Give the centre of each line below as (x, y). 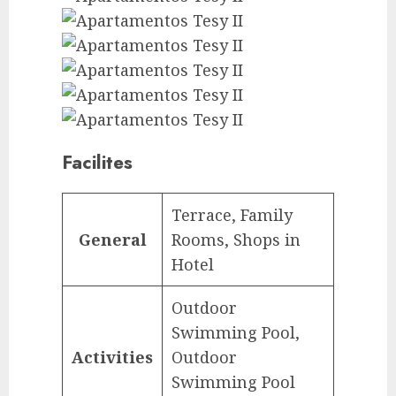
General (112, 240)
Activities (112, 358)
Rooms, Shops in (236, 240)
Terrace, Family (232, 215)
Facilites (97, 163)
